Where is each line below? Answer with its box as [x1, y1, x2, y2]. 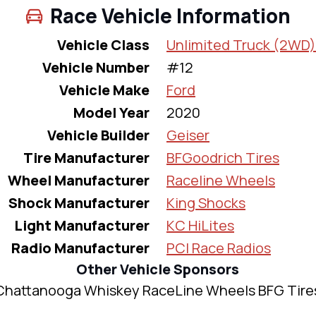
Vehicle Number [42, 58, 150, 77]
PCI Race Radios [166, 238, 271, 257]
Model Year [73, 103, 150, 122]
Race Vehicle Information [50, 2, 291, 29]
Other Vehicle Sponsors [76, 260, 240, 279]
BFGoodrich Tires [166, 148, 279, 167]
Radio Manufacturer [11, 238, 150, 257]
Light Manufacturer [13, 216, 150, 235]
